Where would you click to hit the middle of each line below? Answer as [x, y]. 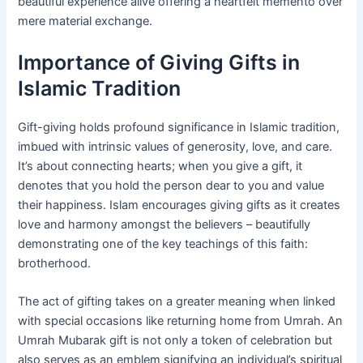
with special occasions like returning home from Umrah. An [181, 321]
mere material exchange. [85, 21]
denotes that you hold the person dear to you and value [171, 185]
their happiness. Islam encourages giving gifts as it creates [179, 205]
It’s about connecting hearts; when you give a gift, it [160, 166]
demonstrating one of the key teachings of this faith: [163, 243]
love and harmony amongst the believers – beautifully [164, 224]
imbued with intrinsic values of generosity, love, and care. [175, 146]
